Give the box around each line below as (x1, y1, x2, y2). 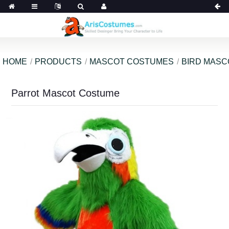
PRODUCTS (35, 57, 82, 66)
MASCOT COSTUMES (89, 57, 174, 66)
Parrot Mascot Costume (11, 87, 120, 99)
